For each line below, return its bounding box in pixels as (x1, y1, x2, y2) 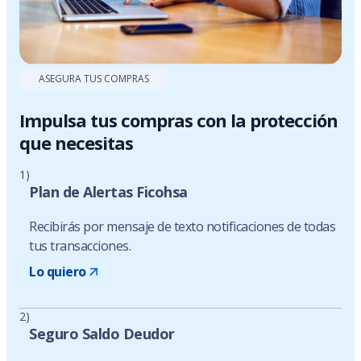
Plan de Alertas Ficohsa (29, 182, 188, 202)
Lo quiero (29, 263, 86, 281)
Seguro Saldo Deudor (29, 324, 175, 344)
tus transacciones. (29, 237, 131, 255)
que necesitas (19, 131, 133, 156)
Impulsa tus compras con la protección (19, 108, 338, 133)
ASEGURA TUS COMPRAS (39, 72, 149, 86)
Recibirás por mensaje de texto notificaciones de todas (29, 218, 335, 236)
